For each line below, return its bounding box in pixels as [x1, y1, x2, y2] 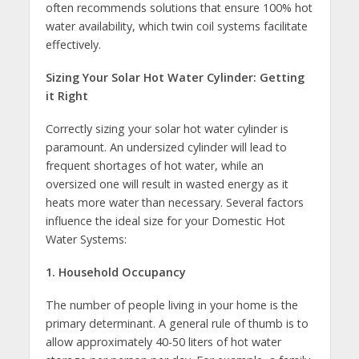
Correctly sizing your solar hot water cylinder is [45, 120, 288, 136]
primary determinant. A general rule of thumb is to [45, 315, 309, 331]
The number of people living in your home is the [45, 296, 298, 313]
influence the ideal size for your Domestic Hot [45, 212, 285, 228]
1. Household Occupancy [45, 264, 186, 280]
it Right [45, 87, 88, 103]
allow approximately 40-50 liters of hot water [45, 333, 281, 349]
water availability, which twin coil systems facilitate [45, 18, 308, 34]
